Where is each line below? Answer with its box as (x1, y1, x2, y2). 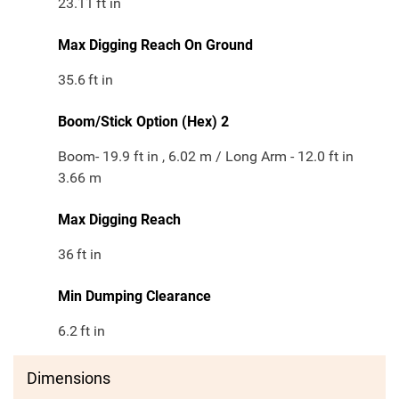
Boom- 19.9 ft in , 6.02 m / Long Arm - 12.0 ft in (58, 148, 354, 166)
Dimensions (27, 369, 110, 388)
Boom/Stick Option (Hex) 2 (58, 113, 229, 131)
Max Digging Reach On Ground (58, 37, 253, 54)
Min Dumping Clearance (58, 288, 211, 305)
